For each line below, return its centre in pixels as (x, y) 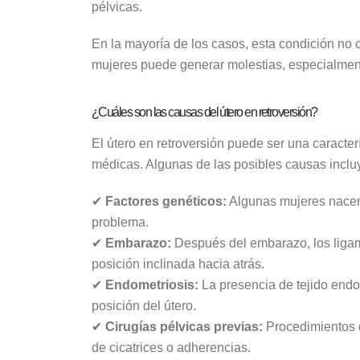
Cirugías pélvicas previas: (184, 326)
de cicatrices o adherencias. (171, 347)
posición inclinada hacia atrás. (178, 264)
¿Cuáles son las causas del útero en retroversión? (205, 112)
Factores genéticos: (166, 201)
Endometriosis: (152, 284)
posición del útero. (144, 305)
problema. (120, 222)
